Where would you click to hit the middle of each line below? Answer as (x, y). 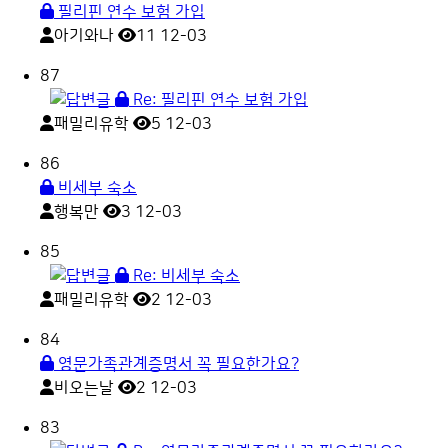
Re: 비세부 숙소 (184, 276)
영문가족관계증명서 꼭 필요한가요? (176, 364)
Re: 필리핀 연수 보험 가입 (218, 100)
